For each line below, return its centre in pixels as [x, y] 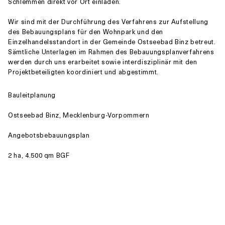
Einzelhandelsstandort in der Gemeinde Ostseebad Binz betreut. [112, 42]
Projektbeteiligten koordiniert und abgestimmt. [83, 72]
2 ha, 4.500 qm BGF [39, 155]
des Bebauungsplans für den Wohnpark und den [86, 32]
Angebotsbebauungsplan [49, 135]
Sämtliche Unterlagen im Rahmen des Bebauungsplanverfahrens [111, 52]
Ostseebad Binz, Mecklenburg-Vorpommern [79, 115]
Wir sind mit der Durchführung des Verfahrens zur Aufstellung [108, 22]
